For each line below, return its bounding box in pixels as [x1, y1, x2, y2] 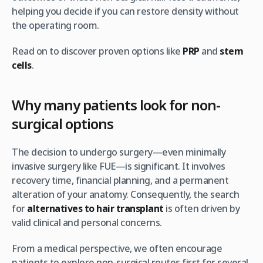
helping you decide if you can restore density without [12, 4, 239, 18]
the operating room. [12, 18, 99, 32]
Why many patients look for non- [12, 95, 220, 114]
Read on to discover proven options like [12, 44, 183, 58]
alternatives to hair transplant [27, 201, 164, 215]
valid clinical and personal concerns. [12, 215, 162, 229]
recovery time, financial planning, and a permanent [12, 173, 228, 187]
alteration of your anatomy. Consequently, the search [12, 187, 239, 201]
